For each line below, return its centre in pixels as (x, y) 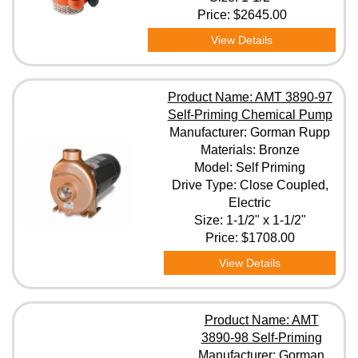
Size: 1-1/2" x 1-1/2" (250, 220)
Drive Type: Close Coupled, (250, 185)
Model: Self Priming (250, 167)
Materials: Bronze (250, 150)
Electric (250, 203)
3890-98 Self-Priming (261, 338)
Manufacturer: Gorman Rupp (250, 132)
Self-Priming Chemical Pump (250, 115)
